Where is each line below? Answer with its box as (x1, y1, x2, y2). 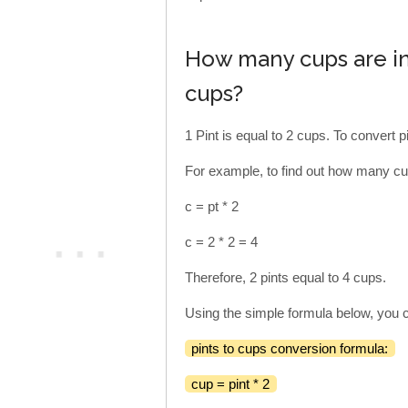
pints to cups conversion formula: (191, 341, 388, 357)
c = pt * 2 (185, 199, 239, 215)
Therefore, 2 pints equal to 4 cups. (185, 270, 386, 286)
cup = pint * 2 (191, 376, 270, 393)
